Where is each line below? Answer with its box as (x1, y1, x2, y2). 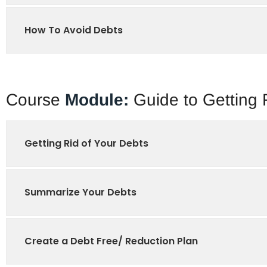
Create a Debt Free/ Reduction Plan (24, 234, 198, 249)
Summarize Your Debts (24, 185, 136, 200)
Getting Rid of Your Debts (24, 136, 148, 151)
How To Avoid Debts (24, 23, 123, 38)
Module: (65, 91, 129, 110)
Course (6, 91, 65, 110)
